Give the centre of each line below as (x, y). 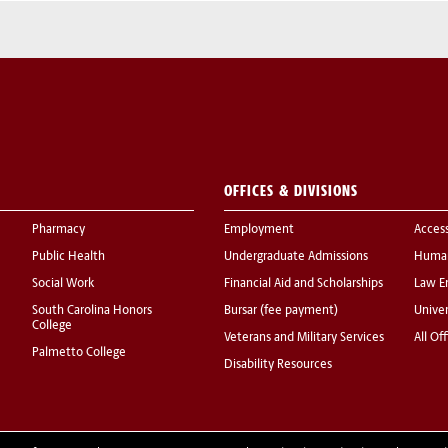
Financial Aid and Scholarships (303, 284)
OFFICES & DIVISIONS (291, 191)
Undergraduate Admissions (296, 257)
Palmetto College (79, 353)
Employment (259, 230)
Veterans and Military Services (304, 338)
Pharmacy (58, 230)
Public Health (68, 257)
